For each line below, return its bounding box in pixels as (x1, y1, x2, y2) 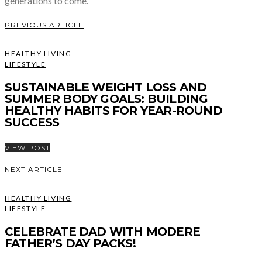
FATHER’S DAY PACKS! (5, 236, 139, 250)
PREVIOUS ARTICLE (5, 20, 84, 29)
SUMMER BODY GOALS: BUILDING (5, 91, 208, 106)
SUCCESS (5, 115, 63, 129)
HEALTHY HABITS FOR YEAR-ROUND (5, 103, 222, 118)
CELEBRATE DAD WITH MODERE (5, 224, 201, 239)
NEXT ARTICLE (5, 164, 63, 174)
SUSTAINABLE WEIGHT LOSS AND (5, 80, 207, 94)
